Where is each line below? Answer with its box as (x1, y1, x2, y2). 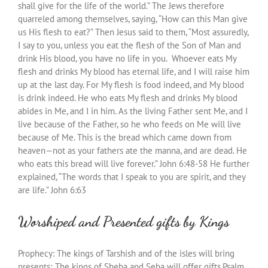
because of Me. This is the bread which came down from (18, 131, 232, 143)
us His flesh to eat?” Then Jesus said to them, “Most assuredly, (18, 26, 248, 38)
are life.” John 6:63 (18, 184, 86, 196)
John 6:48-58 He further (160, 157, 249, 169)
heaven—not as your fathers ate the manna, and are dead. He (18, 144, 247, 156)
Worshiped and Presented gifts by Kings (18, 212, 229, 230)
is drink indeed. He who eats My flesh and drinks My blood (18, 92, 237, 103)
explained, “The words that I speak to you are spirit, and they (18, 170, 245, 182)
